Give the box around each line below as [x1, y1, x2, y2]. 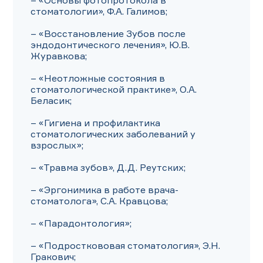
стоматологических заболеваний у [31, 128, 195, 140]
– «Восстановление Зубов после [31, 28, 186, 39]
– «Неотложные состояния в [31, 72, 165, 84]
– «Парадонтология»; [31, 217, 131, 229]
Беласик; [31, 95, 72, 106]
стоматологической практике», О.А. [31, 83, 197, 95]
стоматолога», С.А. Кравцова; [31, 195, 168, 207]
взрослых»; [31, 139, 83, 151]
